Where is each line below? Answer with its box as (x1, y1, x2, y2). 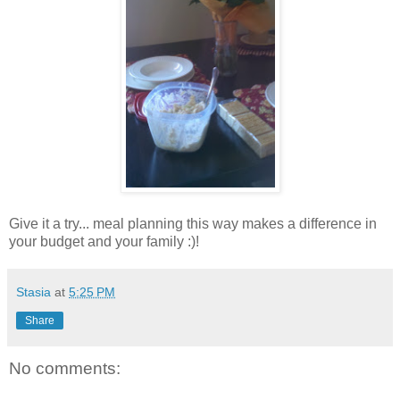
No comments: (9, 359, 121, 379)
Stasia (16, 285, 51, 300)
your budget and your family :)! (9, 234, 199, 250)
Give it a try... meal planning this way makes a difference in (9, 216, 377, 232)
